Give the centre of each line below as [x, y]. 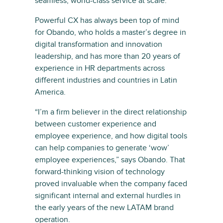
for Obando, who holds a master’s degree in [111, 32]
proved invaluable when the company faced [111, 184]
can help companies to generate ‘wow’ [102, 148]
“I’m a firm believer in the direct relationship [111, 112]
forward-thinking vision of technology [100, 172]
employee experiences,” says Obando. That [110, 160]
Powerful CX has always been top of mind [107, 20]
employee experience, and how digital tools [111, 136]
